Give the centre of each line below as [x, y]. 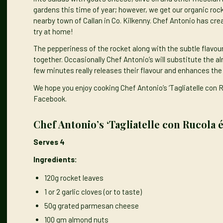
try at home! [53, 31]
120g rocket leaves [74, 178]
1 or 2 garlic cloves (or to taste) [93, 192]
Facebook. [50, 99]
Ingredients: [56, 159]
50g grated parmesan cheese [92, 206]
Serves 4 [49, 142]
